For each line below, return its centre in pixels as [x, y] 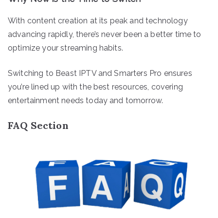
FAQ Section [38, 125]
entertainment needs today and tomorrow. [86, 100]
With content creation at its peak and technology [98, 20]
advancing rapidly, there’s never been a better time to [105, 34]
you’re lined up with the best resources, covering [95, 87]
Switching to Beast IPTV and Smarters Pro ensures [100, 73]
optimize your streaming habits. [65, 48]
